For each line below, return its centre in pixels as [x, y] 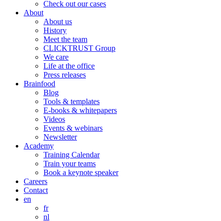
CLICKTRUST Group [79, 48]
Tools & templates [72, 102]
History [55, 31]
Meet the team [65, 39]
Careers [36, 182]
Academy [39, 146]
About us [58, 22]
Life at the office [69, 66]
